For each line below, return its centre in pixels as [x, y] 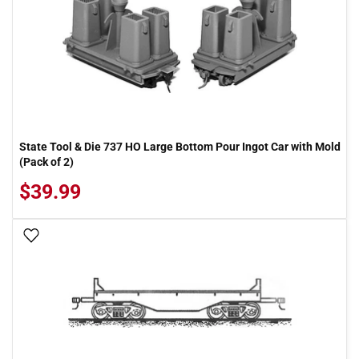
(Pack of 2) [46, 162]
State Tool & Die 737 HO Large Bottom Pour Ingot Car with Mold [180, 147]
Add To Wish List [87, 236]
